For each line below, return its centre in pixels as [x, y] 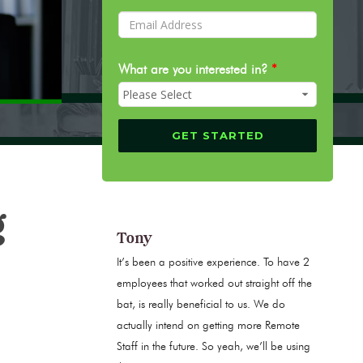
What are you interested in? [195, 70]
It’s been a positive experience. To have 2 [213, 263]
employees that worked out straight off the [214, 284]
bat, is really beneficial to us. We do [201, 305]
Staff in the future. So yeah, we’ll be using [214, 347]
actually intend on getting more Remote [208, 326]
